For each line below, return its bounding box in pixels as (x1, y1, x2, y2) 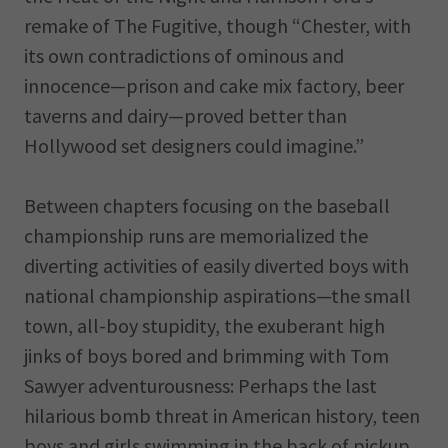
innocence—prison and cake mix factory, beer (24, 73, 404, 98)
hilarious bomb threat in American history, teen (24, 403, 420, 428)
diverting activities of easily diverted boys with (24, 253, 409, 278)
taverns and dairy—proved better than (24, 103, 347, 128)
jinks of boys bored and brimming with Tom (24, 343, 389, 368)
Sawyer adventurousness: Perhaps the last (24, 373, 377, 398)
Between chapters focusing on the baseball (24, 193, 390, 218)
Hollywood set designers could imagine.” (24, 133, 364, 158)
